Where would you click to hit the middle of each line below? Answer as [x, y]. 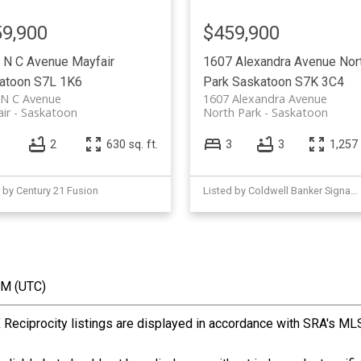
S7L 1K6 [58, 81]
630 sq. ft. [132, 144]
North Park [232, 112]
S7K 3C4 [319, 81]
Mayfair [93, 61]
